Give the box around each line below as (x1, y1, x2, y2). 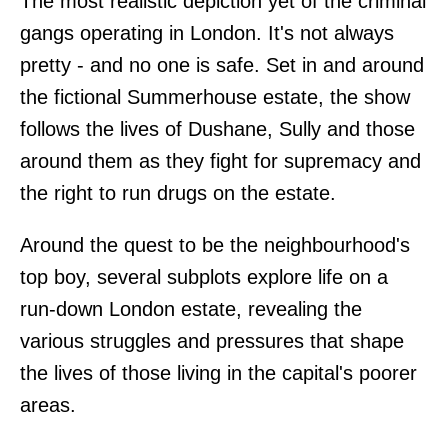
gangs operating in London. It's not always (20, 21, 394, 44)
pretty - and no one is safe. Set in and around (20, 53, 424, 76)
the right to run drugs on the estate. (20, 181, 336, 204)
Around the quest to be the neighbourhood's (20, 233, 410, 256)
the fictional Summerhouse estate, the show (20, 85, 410, 108)
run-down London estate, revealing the (20, 297, 362, 320)
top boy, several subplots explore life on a (20, 265, 388, 288)
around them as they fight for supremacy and (20, 149, 421, 172)
